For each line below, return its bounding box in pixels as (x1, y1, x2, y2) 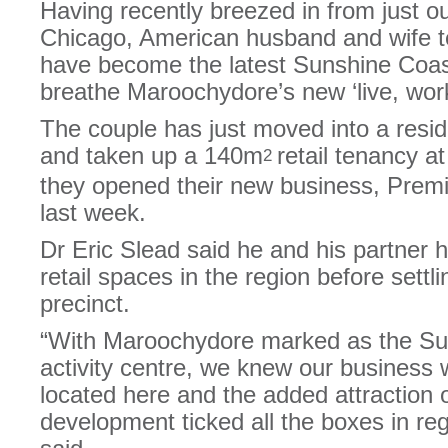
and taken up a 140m (40, 142, 263, 169)
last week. (40, 199, 146, 226)
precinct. (40, 290, 130, 317)
